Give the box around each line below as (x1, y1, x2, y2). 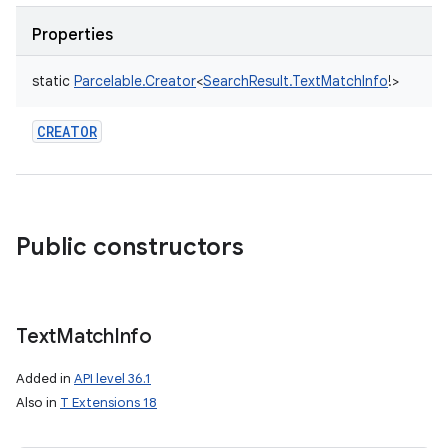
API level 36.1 (74, 370, 151, 387)
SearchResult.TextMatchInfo (203, 72, 388, 90)
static (32, 72, 70, 90)
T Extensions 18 (60, 394, 157, 411)
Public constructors (16, 232, 244, 262)
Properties (32, 25, 113, 45)
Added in (16, 370, 74, 387)
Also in (16, 394, 60, 411)
